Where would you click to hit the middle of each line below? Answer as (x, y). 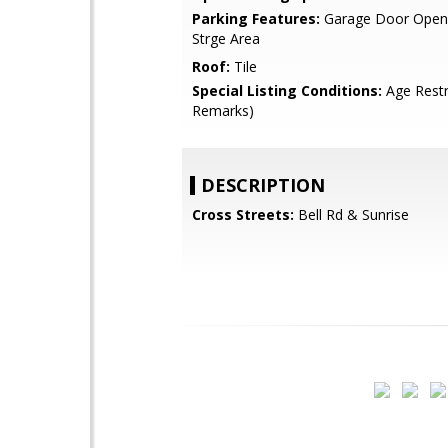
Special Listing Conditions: (287, 90)
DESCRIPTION (263, 185)
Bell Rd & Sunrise (351, 214)
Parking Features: (256, 18)
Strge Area (226, 38)
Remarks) (223, 110)
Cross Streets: (243, 214)
